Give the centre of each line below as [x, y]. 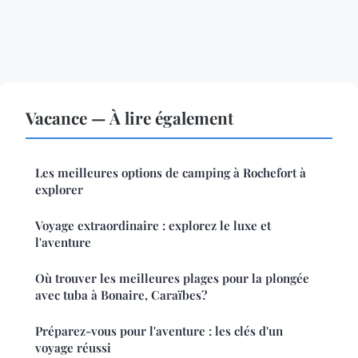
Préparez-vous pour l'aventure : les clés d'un [159, 331]
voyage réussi [73, 348]
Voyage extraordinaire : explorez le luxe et [153, 226]
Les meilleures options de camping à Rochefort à [171, 173]
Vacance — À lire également [129, 118]
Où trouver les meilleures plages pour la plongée [172, 278]
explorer [59, 190]
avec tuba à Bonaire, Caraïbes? [121, 295]
